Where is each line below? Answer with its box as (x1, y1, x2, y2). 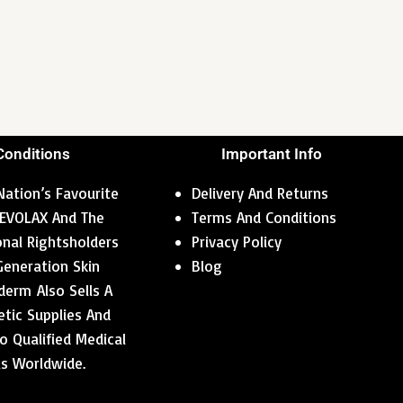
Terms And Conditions (192, 208, 336, 228)
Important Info (221, 145, 322, 164)
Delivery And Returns (192, 184, 328, 203)
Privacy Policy (192, 232, 282, 252)
